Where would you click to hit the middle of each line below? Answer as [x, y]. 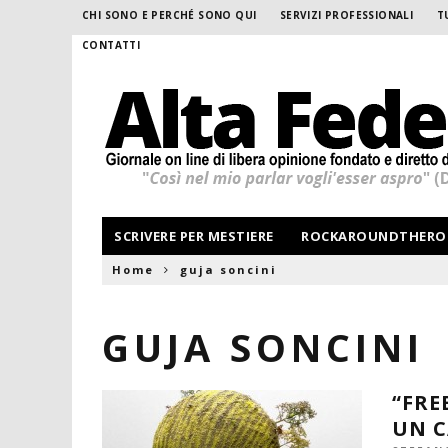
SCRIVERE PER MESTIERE [194, 236]
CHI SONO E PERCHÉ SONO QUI [169, 15]
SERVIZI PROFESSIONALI [346, 15]
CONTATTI [111, 45]
